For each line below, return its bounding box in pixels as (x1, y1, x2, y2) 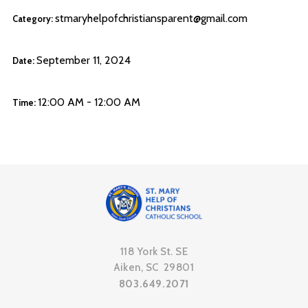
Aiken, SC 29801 (114, 261, 194, 274)
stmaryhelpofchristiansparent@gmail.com (54, 12, 247, 25)
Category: (12, 14, 55, 25)
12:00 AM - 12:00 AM (37, 96, 140, 109)
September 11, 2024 (36, 54, 131, 67)
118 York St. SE (120, 245, 188, 258)
